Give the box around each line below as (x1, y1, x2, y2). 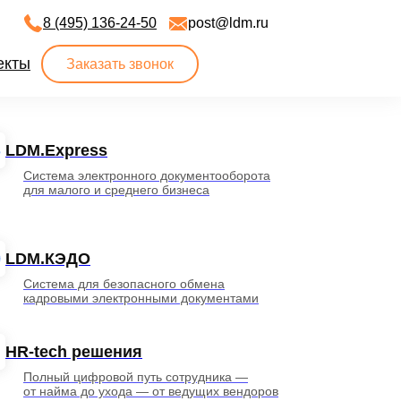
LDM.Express (5, 141, 107, 159)
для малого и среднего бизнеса (23, 183, 209, 197)
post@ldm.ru (188, 15, 269, 30)
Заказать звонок (66, 56, 174, 72)
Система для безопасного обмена (23, 277, 225, 291)
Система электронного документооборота (23, 168, 270, 183)
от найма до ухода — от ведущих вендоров (23, 384, 278, 398)
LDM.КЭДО (5, 249, 90, 268)
